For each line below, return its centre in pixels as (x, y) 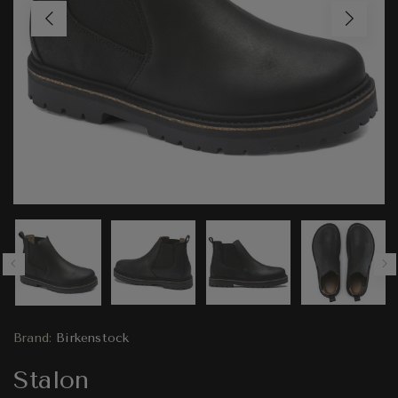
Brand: (33, 338)
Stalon (52, 379)
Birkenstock (93, 338)
